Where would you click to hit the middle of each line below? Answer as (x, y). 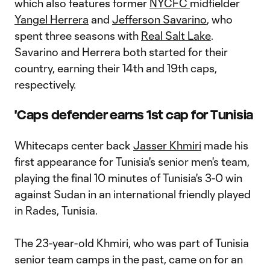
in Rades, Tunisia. (56, 210)
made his (225, 145)
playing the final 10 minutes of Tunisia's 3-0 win (128, 178)
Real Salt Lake (176, 36)
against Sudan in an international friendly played (133, 194)
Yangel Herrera (52, 19)
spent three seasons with (78, 36)
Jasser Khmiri (167, 145)
